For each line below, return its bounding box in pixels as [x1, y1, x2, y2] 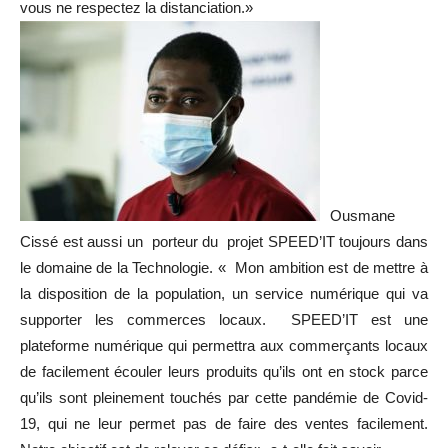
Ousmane [330, 207, 395, 224]
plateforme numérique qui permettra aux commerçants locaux [20, 337, 428, 354]
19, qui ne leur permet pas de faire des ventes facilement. [20, 415, 428, 432]
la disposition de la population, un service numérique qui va [20, 285, 428, 302]
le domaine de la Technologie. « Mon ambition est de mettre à [20, 259, 428, 276]
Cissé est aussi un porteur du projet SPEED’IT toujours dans [20, 233, 428, 250]
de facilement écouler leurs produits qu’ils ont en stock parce [20, 363, 428, 380]
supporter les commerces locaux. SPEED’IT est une [20, 311, 428, 328]
